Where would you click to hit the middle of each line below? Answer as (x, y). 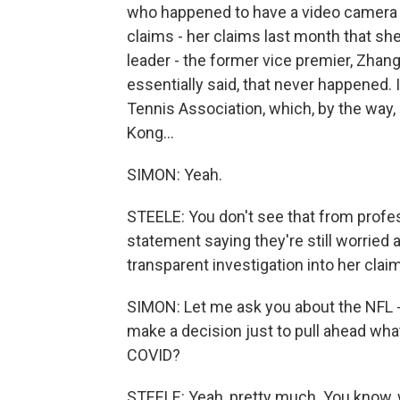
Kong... (150, 133)
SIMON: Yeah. (175, 175)
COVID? (154, 355)
